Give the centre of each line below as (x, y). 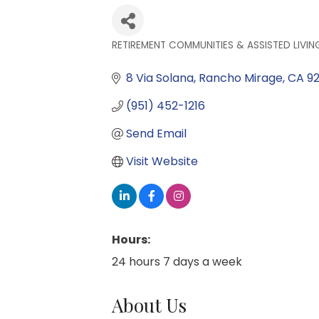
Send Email (156, 134)
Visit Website (162, 161)
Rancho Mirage (241, 78)
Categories (148, 58)
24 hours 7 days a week (177, 262)
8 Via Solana (160, 78)
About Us (149, 305)
